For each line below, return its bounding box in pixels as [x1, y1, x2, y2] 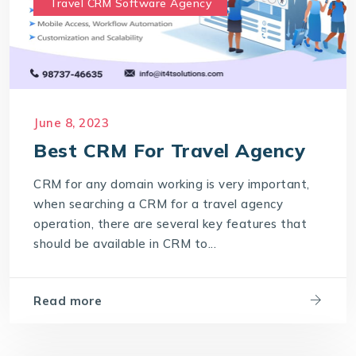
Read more [33, 293, 103, 309]
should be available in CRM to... [33, 236, 217, 252]
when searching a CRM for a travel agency [33, 196, 284, 212]
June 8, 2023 [33, 115, 110, 131]
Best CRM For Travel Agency [33, 138, 306, 163]
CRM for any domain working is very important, [33, 176, 310, 192]
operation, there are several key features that [33, 216, 308, 232]
